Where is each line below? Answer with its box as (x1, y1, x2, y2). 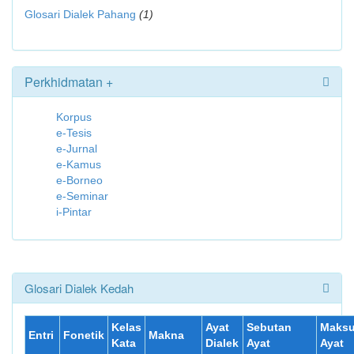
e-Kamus (56, 158, 101, 171)
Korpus (56, 111, 92, 123)
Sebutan (247, 321, 292, 333)
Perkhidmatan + (24, 73, 113, 91)
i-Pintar (56, 205, 92, 218)
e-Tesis (56, 126, 92, 139)
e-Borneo (56, 174, 103, 186)
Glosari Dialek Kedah (24, 280, 134, 296)
